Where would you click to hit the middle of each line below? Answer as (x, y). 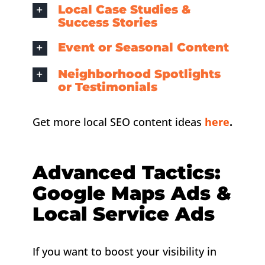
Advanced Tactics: (126, 172)
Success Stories (107, 22)
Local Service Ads (123, 214)
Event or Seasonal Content (143, 47)
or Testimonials (107, 87)
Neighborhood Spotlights (139, 74)
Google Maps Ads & (132, 193)
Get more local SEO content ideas (118, 122)
